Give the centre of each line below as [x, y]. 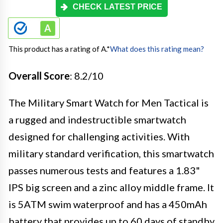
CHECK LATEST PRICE [117, 7]
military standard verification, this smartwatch [111, 153]
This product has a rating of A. [57, 49]
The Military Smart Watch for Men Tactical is [109, 103]
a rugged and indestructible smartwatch [97, 119]
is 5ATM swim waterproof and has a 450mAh [108, 204]
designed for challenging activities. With [99, 136]
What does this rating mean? [157, 49]
